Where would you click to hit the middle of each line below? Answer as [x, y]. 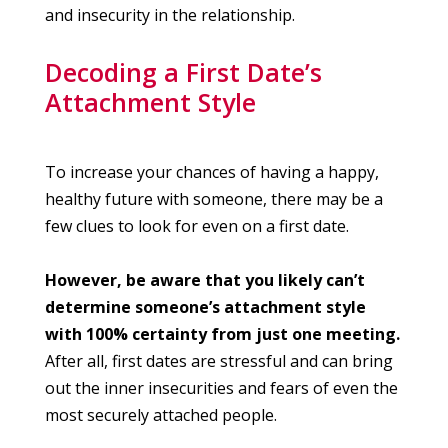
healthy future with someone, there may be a [214, 199]
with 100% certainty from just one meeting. [222, 334]
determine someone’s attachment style [205, 307]
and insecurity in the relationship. [170, 15]
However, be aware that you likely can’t [205, 280]
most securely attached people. [161, 415]
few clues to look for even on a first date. [197, 226]
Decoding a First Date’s [183, 71]
